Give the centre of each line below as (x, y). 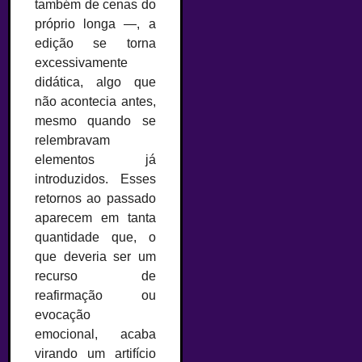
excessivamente (81, 62)
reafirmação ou (95, 295)
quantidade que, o (95, 237)
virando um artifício (95, 353)
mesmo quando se (95, 120)
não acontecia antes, (95, 101)
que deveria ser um (95, 256)
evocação (63, 314)
